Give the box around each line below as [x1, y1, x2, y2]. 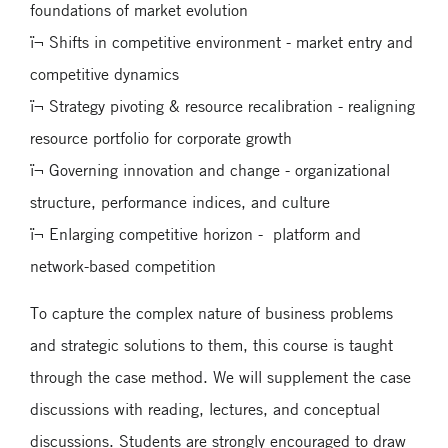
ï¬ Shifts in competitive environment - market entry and [30, 31, 413, 52]
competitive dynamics [30, 63, 179, 84]
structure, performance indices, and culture [30, 191, 330, 212]
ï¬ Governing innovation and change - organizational [30, 159, 390, 180]
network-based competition [30, 255, 216, 276]
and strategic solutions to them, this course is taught [30, 334, 393, 355]
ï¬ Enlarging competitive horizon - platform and [30, 223, 361, 244]
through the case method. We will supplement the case [30, 366, 411, 387]
